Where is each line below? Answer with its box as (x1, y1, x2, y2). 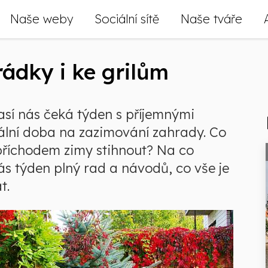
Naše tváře (181, 11, 242, 26)
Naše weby (10, 11, 73, 26)
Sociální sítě (95, 11, 159, 26)
